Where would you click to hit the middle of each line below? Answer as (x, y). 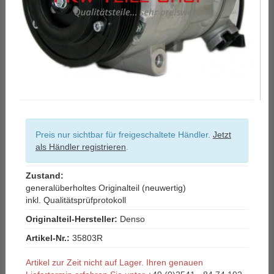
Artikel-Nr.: (47, 238)
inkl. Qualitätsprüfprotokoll (76, 200)
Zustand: (44, 176)
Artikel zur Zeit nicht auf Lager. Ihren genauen (114, 263)
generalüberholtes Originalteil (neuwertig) (106, 188)
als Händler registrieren (80, 147)
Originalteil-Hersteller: (71, 219)
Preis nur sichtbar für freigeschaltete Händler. (124, 135)
